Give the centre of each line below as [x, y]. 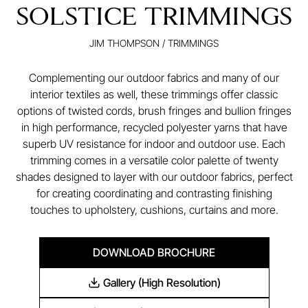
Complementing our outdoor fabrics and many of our [154, 78]
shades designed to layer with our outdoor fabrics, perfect [154, 177]
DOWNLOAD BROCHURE [154, 252]
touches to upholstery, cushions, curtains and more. [154, 210]
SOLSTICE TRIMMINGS [154, 17]
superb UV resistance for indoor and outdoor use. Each [154, 144]
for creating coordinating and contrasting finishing [154, 193]
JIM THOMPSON [124, 43]
